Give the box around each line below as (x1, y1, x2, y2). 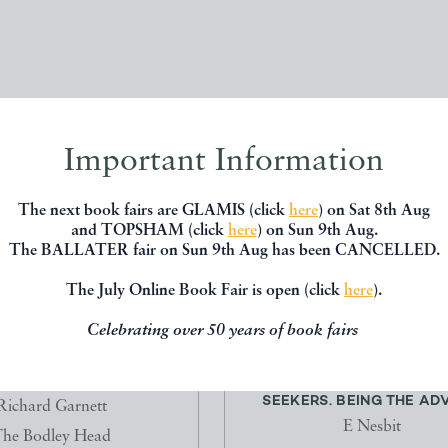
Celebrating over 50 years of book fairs (86, 322, 362, 339)
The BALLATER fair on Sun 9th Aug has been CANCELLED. (8, 242, 440, 259)
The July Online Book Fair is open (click (66, 282, 344, 299)
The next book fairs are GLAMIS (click (18, 202, 289, 219)
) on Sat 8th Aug (318, 202, 430, 219)
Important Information (64, 145, 384, 178)
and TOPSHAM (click (70, 222, 228, 239)
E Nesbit (342, 419, 401, 436)
